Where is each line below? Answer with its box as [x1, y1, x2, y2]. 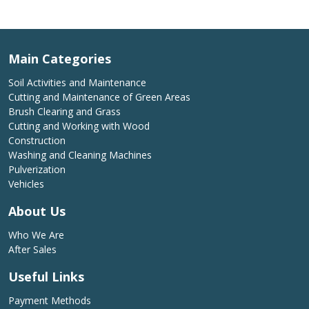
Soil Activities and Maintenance [8, 75, 146, 89]
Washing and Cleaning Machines [8, 148, 152, 161]
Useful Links [8, 268, 84, 285]
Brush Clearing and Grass [8, 104, 121, 118]
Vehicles [8, 177, 44, 190]
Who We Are [8, 228, 64, 241]
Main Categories [8, 50, 111, 67]
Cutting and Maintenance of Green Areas [8, 90, 190, 103]
